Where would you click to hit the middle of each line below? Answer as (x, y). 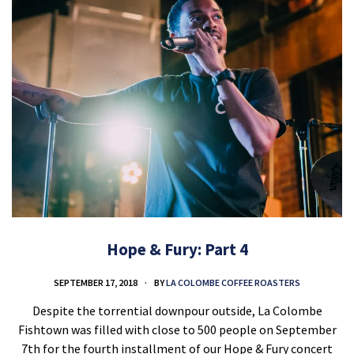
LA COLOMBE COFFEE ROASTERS (233, 282)
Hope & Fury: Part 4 (177, 249)
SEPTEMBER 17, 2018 (96, 282)
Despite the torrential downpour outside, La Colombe (177, 311)
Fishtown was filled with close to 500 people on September (177, 330)
